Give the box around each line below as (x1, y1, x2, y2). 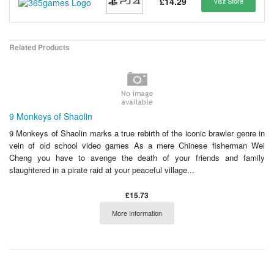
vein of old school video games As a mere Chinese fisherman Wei (9, 139, 265, 151)
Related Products (9, 41, 70, 53)
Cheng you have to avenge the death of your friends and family (9, 151, 265, 163)
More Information (112, 207, 162, 218)
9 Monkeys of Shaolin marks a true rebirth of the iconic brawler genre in (9, 127, 265, 139)
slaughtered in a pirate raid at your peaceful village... (9, 163, 194, 176)
